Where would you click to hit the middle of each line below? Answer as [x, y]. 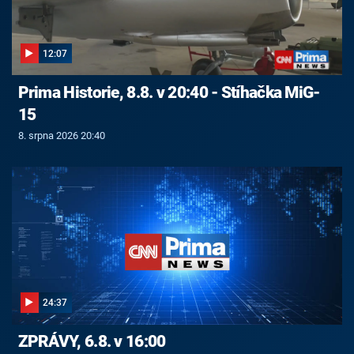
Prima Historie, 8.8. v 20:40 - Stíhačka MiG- [169, 92]
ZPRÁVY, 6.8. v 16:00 [92, 342]
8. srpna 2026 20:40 [61, 135]
